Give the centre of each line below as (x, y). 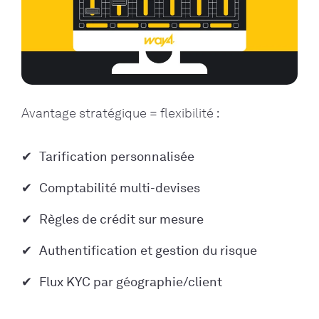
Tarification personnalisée (117, 157)
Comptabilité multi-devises (120, 188)
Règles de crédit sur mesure (121, 220)
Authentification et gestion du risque (148, 251)
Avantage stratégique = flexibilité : (120, 114)
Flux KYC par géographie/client (131, 282)
